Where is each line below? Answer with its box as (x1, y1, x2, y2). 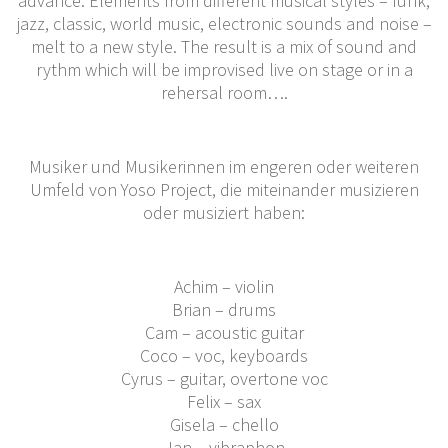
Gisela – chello (169, 412, 279, 436)
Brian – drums (172, 297, 276, 321)
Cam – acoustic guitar (144, 320, 304, 344)
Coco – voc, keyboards (140, 343, 308, 367)
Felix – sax (187, 389, 261, 413)
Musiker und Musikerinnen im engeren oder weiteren (29, 154, 419, 178)
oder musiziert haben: (143, 200, 305, 224)
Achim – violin (174, 274, 274, 298)
